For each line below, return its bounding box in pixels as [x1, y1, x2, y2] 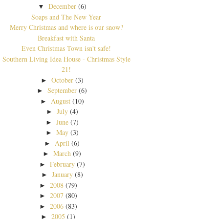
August [50, 96, 70, 106]
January [51, 170, 73, 179]
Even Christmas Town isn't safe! [22, 44, 111, 53]
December [48, 1, 76, 11]
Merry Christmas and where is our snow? [9, 22, 123, 32]
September [47, 86, 77, 95]
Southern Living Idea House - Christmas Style [2, 54, 131, 64]
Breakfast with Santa [38, 33, 95, 43]
